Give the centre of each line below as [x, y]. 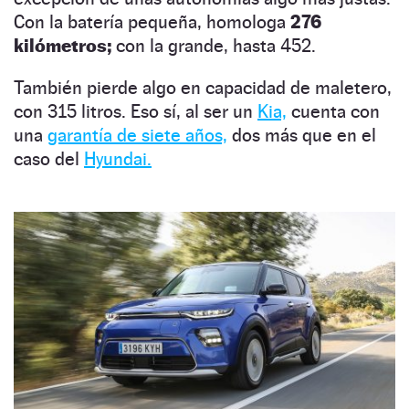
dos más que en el [302, 135]
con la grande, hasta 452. [214, 45]
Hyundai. [118, 158]
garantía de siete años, [137, 135]
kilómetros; [63, 45]
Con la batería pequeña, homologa [152, 21]
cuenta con [333, 111]
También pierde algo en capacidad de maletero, [203, 87]
